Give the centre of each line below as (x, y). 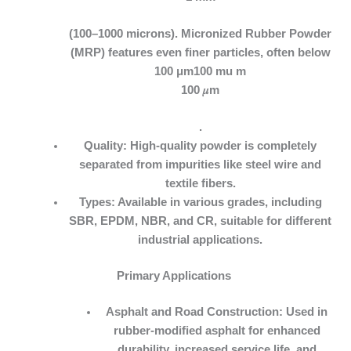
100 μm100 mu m (201, 71)
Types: (97, 203)
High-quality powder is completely (222, 146)
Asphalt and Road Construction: (195, 312)
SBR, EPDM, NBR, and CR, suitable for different (201, 221)
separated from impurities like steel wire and (201, 165)
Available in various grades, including (218, 203)
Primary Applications (174, 276)
